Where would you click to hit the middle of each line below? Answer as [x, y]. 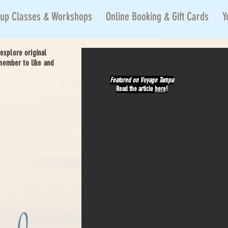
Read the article [135, 89]
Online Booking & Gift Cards [157, 17]
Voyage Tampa [156, 80]
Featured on [125, 80]
